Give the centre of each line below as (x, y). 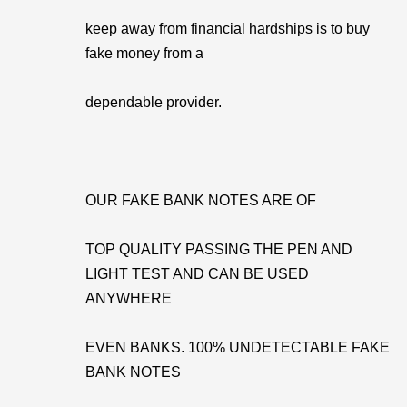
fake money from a (144, 53)
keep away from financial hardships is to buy (228, 29)
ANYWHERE (129, 298)
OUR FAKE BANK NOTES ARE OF (201, 200)
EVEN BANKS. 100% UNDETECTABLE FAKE (238, 347)
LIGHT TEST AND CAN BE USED (197, 274)
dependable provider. (154, 102)
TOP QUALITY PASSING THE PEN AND (219, 249)
